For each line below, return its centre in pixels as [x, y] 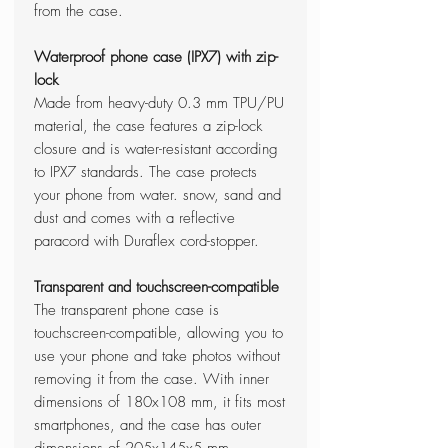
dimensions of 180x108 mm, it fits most [159, 402]
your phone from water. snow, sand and [157, 195]
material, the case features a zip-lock [148, 126]
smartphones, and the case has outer [147, 425]
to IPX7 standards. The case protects [145, 172]
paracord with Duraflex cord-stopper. [149, 241]
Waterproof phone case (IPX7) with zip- [156, 57]
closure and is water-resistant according [156, 149]
